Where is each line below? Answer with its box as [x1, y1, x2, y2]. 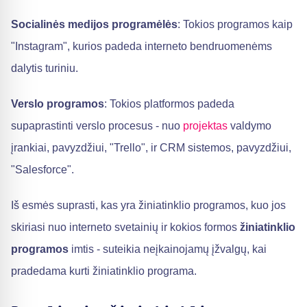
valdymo [228, 120, 271, 132]
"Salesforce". [11, 164, 74, 175]
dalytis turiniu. [11, 62, 78, 74]
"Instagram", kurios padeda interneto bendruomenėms [11, 40, 272, 52]
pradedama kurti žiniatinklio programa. [11, 265, 197, 277]
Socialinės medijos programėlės [11, 19, 177, 30]
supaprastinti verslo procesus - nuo [11, 120, 183, 132]
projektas [183, 120, 228, 132]
